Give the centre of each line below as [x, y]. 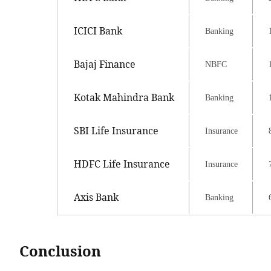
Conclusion [62, 251]
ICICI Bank [98, 31]
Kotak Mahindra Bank [124, 98]
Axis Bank [96, 198]
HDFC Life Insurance [122, 164]
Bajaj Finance [105, 64]
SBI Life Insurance [116, 131]
